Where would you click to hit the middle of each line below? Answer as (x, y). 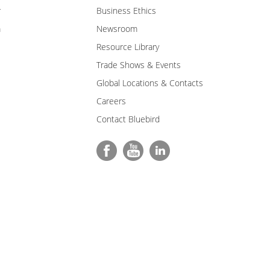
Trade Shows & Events (139, 64)
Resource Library (128, 46)
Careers (111, 101)
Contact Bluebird (128, 119)
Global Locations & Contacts (150, 83)
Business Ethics (126, 10)
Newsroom (117, 28)
